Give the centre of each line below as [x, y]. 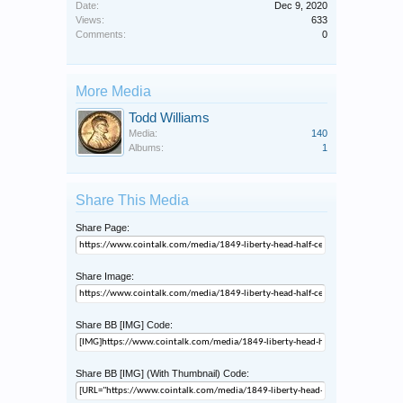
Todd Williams [169, 118]
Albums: [146, 148]
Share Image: [105, 277]
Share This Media [132, 201]
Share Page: [103, 228]
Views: [90, 20]
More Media [113, 92]
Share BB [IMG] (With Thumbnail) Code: [162, 374]
